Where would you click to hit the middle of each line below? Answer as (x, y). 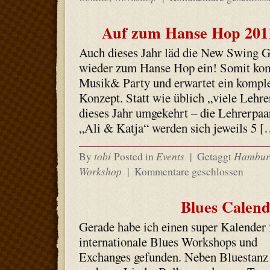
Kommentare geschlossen (189, 171)
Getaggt (214, 156)
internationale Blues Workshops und (168, 242)
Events (170, 156)
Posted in (135, 156)
